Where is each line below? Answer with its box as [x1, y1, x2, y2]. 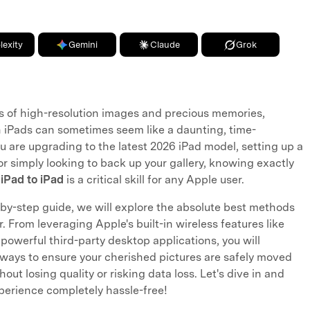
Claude [149, 39, 180, 50]
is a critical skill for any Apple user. [64, 173, 244, 186]
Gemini [69, 39, 98, 50]
